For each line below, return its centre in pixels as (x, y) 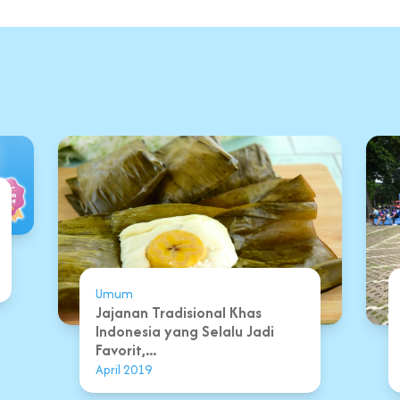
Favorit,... (126, 350)
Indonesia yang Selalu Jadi (185, 332)
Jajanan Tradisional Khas (179, 313)
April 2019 (124, 370)
